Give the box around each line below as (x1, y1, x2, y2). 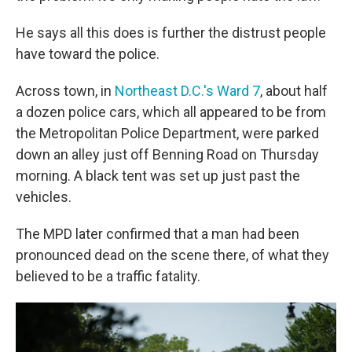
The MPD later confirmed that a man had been (16, 225, 299, 242)
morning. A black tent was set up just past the (16, 167, 300, 184)
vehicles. (16, 189, 71, 205)
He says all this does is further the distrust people (16, 24, 326, 41)
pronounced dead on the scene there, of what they (16, 247, 329, 263)
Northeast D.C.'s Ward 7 (115, 82, 260, 99)
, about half (260, 82, 328, 99)
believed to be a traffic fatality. (16, 268, 200, 284)
